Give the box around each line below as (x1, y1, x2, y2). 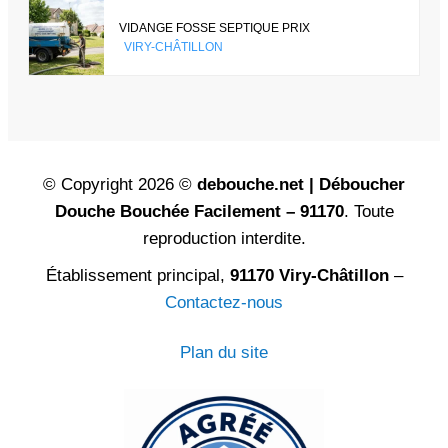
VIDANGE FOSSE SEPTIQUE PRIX (119, 20, 310, 35)
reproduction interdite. (142, 229, 306, 249)
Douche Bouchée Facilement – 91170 (54, 202, 344, 222)
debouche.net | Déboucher (197, 175, 405, 195)
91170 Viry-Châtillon (229, 266, 389, 286)
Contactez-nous (165, 293, 283, 313)
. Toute (343, 202, 394, 222)
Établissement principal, (45, 266, 230, 286)
